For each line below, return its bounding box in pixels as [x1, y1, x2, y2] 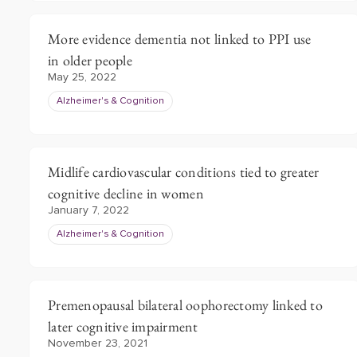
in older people [48, 51, 132, 69]
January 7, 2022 [48, 205, 129, 216]
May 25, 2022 [48, 72, 116, 83]
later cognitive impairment [48, 317, 198, 335]
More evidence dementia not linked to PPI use [48, 29, 312, 48]
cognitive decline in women [48, 184, 204, 202]
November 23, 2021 [48, 338, 147, 349]
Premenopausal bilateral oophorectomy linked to [48, 296, 323, 314]
